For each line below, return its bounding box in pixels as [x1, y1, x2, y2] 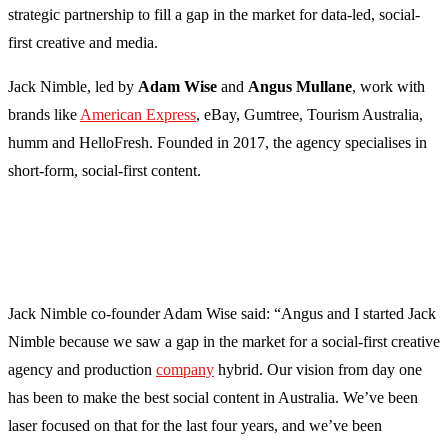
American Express [80, 106, 196, 124]
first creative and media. [8, 34, 162, 52]
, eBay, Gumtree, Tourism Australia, [196, 106, 423, 124]
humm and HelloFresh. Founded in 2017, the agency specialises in [8, 134, 427, 152]
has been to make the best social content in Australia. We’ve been [8, 389, 418, 407]
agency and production [8, 361, 156, 379]
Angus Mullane [248, 78, 352, 96]
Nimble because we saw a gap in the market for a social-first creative [8, 333, 440, 351]
